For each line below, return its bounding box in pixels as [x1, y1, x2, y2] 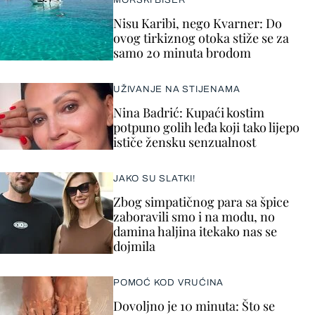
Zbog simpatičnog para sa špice [113, 193, 289, 210]
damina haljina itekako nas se [113, 223, 277, 240]
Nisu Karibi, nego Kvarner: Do [113, 15, 282, 32]
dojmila [113, 238, 155, 255]
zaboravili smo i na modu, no [113, 208, 275, 225]
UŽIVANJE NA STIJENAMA [113, 84, 240, 94]
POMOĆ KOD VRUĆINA [113, 278, 224, 288]
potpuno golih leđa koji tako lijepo [113, 119, 300, 136]
